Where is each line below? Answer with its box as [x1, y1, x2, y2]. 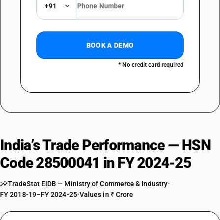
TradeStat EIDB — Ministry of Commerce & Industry [8, 180, 168, 188]
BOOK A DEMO [86, 41, 134, 49]
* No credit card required [118, 61, 184, 68]
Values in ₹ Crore [79, 191, 134, 198]
